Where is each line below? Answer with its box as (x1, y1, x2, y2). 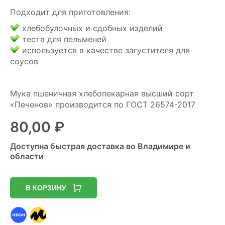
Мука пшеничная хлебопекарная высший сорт (10, 88, 194, 98)
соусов (10, 56, 38, 66)
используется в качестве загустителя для (20, 45, 190, 55)
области (10, 151, 44, 161)
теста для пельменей (20, 34, 106, 44)
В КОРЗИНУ (26, 184, 66, 192)
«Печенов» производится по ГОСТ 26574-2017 (10, 99, 195, 109)
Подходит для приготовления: (10, 7, 131, 17)
